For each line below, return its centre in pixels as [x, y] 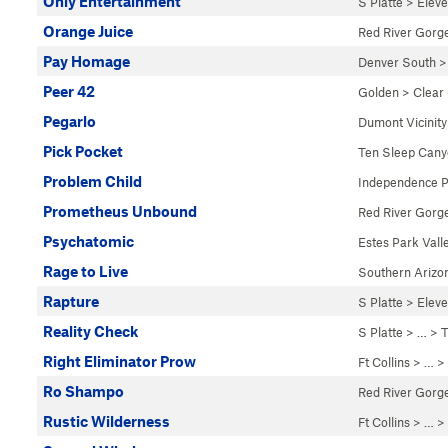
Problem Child [92, 181]
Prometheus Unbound [120, 211]
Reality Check [90, 331]
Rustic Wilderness [106, 421]
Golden [378, 92]
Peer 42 [69, 91]
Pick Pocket [83, 151]
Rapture [71, 301]
